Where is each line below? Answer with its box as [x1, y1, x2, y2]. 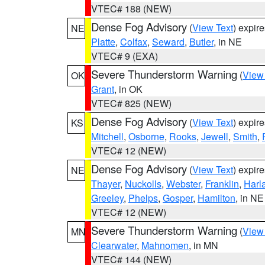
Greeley [91, 191, 124, 205]
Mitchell [91, 130, 124, 143]
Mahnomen [141, 238, 189, 252]
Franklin [205, 177, 239, 190]
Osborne [128, 130, 164, 143]
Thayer [91, 177, 120, 190]
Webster [166, 177, 201, 190]
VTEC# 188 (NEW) [91, 2, 172, 15]
